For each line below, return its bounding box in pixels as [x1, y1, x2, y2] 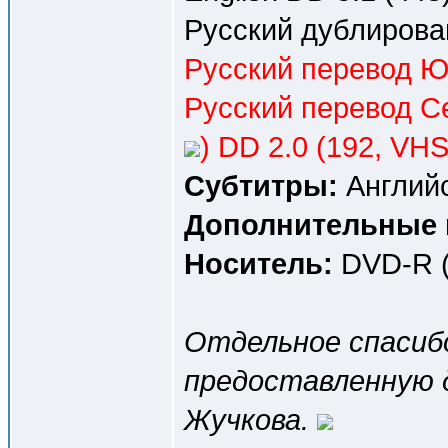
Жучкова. [184, 403, 317, 436]
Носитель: [184, 247, 333, 280]
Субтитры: [184, 169, 338, 202]
